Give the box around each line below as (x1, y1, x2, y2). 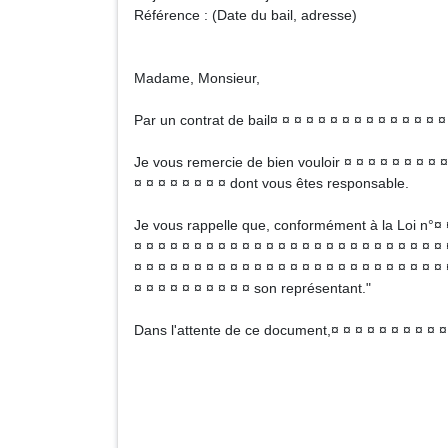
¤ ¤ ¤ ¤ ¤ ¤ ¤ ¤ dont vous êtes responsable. (134, 175, 409, 191)
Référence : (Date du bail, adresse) (134, 7, 357, 23)
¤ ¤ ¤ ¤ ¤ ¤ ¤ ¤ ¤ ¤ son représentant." (134, 280, 371, 296)
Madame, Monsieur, (134, 70, 260, 86)
